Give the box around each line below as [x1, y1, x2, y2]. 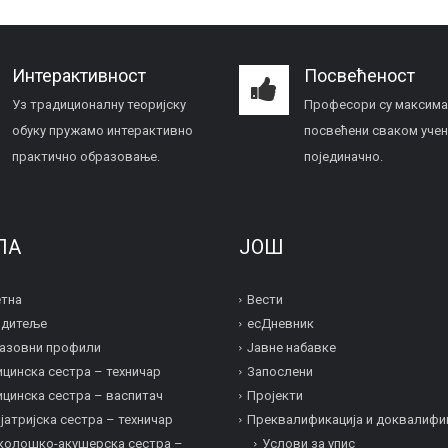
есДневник [247, 316, 314, 332]
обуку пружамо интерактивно [11, 123, 193, 138]
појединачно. [304, 149, 383, 164]
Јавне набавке [247, 340, 336, 356]
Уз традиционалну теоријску [11, 97, 186, 112]
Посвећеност [304, 65, 415, 86]
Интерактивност [11, 65, 146, 86]
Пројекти [247, 388, 303, 404]
